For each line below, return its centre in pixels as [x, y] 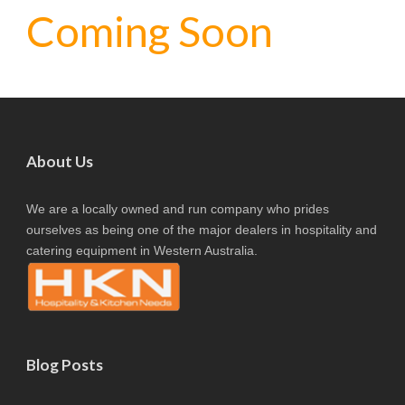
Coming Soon [150, 31]
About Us [60, 161]
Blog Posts [65, 364]
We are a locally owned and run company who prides [178, 209]
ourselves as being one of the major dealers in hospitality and [202, 230]
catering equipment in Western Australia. [142, 250]
